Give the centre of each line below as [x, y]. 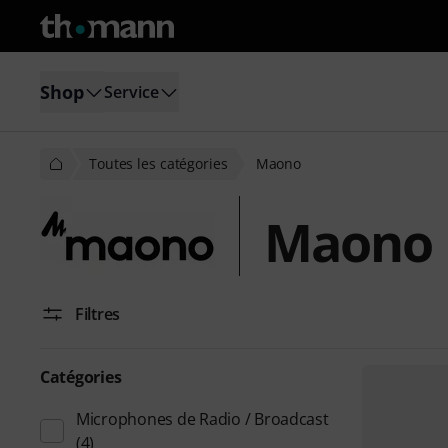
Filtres [98, 314]
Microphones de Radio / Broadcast [202, 419]
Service [131, 91]
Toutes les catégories [158, 163]
